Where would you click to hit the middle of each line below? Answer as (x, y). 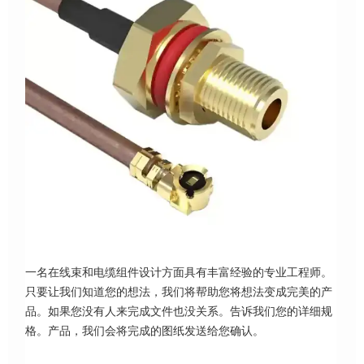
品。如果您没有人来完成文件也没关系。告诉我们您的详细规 (179, 311)
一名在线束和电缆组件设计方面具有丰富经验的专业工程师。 (179, 272)
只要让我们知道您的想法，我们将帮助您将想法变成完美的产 (179, 292)
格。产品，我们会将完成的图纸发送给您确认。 (145, 331)
